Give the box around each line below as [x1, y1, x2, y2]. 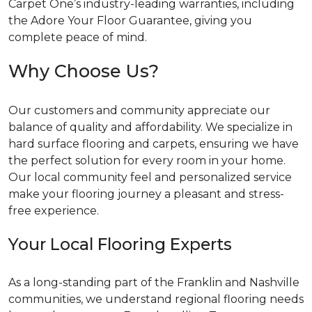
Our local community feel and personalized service [8, 171, 292, 184]
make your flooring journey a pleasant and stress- [8, 187, 284, 201]
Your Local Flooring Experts [8, 234, 232, 254]
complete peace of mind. [8, 31, 147, 44]
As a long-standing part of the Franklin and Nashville [8, 276, 299, 289]
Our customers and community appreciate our [8, 104, 270, 117]
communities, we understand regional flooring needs [8, 292, 304, 306]
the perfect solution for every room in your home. [8, 154, 286, 167]
